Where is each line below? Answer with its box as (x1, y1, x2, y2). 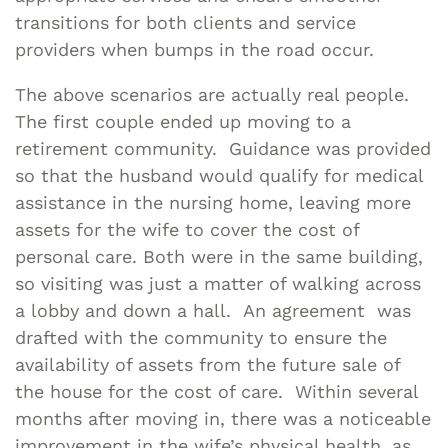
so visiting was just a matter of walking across (15, 272, 421, 294)
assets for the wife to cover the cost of (15, 218, 359, 240)
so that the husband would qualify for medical (15, 164, 423, 186)
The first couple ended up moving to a (15, 110, 351, 132)
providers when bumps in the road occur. (15, 38, 374, 60)
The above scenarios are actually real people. (15, 83, 409, 105)
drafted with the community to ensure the (15, 326, 387, 348)
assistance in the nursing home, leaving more (15, 191, 411, 213)
